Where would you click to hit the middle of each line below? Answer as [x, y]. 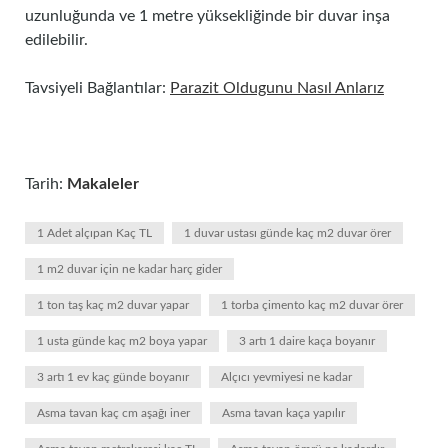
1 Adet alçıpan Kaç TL [94, 233]
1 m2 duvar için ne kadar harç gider [129, 269]
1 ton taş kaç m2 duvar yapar [113, 305]
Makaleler [103, 184]
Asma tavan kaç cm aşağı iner [113, 413]
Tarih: [46, 184]
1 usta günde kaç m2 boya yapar [122, 341]
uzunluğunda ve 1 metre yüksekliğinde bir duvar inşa [207, 16]
